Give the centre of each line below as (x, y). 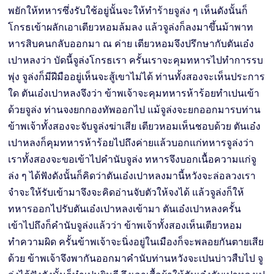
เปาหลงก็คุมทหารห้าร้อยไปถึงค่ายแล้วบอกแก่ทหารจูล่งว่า (131, 143)
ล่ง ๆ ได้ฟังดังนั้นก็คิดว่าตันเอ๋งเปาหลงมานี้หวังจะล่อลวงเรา (132, 176)
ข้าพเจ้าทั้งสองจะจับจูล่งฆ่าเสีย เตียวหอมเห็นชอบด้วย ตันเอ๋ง (135, 126)
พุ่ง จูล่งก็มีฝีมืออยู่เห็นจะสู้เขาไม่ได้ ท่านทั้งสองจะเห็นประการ (137, 76)
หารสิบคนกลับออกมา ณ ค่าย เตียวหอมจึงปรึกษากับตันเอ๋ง (131, 43)
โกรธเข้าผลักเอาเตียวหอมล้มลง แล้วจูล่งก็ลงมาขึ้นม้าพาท (131, 27)
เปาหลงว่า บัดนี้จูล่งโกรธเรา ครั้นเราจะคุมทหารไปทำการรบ (136, 60)
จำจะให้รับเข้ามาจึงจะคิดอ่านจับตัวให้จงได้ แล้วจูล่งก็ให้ (126, 192)
